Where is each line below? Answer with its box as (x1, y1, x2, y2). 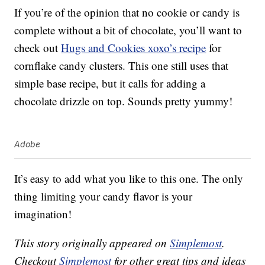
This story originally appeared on (14, 235, 170, 251)
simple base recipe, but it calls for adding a (14, 76, 206, 91)
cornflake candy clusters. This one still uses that (14, 58, 229, 73)
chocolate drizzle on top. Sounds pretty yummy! (14, 93, 233, 109)
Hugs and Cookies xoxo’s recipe (61, 40, 206, 56)
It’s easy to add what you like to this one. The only (14, 171, 244, 186)
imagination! (14, 206, 72, 222)
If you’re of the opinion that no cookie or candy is (14, 5, 240, 20)
